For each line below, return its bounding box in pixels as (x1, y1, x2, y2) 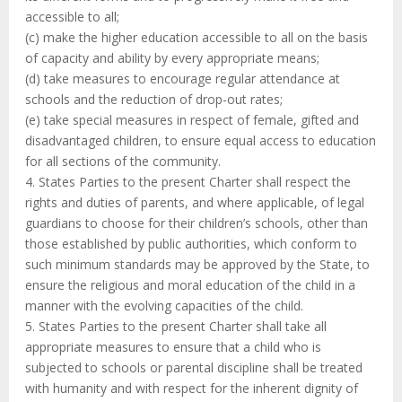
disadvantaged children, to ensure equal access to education (25, 132, 376, 150)
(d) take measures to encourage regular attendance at (25, 70, 340, 88)
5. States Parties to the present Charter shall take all (25, 318, 327, 336)
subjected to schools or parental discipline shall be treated (25, 359, 363, 377)
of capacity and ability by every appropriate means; (25, 49, 319, 67)
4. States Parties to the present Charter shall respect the (25, 173, 351, 191)
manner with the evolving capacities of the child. (25, 297, 303, 315)
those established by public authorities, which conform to (25, 235, 357, 253)
